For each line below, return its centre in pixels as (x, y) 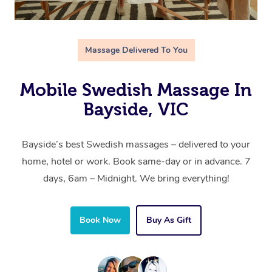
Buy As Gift (169, 220)
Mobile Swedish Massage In (136, 90)
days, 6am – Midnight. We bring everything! (136, 178)
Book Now (100, 220)
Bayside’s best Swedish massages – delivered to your (136, 144)
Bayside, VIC (136, 109)
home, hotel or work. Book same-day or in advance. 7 (136, 161)
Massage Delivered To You (136, 50)
